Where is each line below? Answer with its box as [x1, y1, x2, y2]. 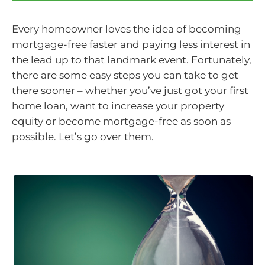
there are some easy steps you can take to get [12, 69, 238, 82]
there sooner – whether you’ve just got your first [12, 85, 248, 97]
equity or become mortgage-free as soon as [12, 115, 231, 128]
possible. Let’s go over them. [12, 131, 154, 143]
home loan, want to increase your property [12, 100, 224, 112]
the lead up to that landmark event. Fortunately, [12, 54, 251, 66]
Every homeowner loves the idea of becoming [12, 23, 241, 35]
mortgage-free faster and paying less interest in [12, 38, 250, 51]
